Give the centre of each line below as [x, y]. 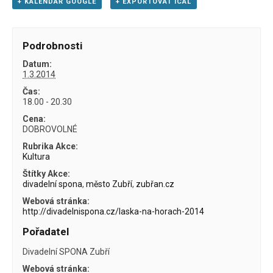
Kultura [37, 156]
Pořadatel [46, 231]
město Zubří [109, 184]
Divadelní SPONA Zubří [66, 251]
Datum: [37, 64]
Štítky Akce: [47, 173]
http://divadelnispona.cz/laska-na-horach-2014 [114, 211]
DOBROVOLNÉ [50, 129]
